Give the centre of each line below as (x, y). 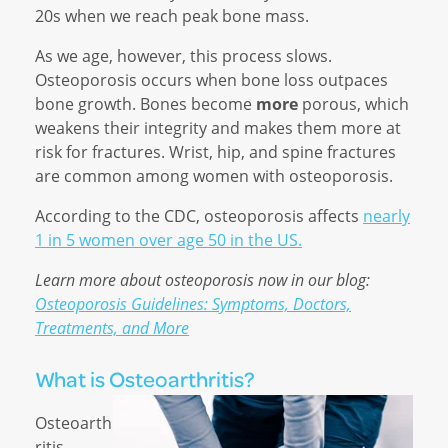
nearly (386, 216)
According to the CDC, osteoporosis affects (199, 216)
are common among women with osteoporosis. (214, 176)
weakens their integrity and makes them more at (218, 128)
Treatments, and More (112, 328)
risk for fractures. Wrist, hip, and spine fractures (215, 152)
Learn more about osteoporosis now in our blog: (202, 280)
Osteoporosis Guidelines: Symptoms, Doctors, (193, 304)
